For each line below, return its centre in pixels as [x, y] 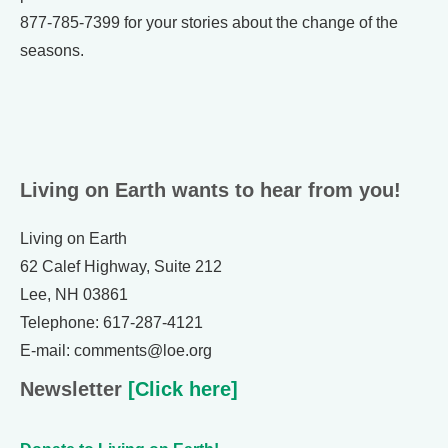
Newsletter [71, 389]
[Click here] [180, 389]
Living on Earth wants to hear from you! [210, 190]
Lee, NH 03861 [74, 294]
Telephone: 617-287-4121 [111, 322]
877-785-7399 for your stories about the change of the [209, 22]
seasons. [52, 50]
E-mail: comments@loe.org [116, 350]
